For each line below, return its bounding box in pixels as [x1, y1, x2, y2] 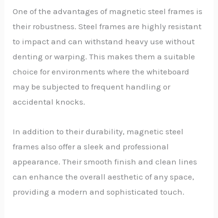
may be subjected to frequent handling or [13, 81, 171, 91]
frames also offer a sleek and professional [13, 141, 169, 151]
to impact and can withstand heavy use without [13, 36, 195, 46]
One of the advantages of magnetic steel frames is [13, 6, 203, 16]
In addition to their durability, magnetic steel [13, 126, 184, 136]
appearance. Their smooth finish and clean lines [13, 156, 198, 166]
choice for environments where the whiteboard [13, 66, 190, 76]
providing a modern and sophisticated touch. [13, 186, 185, 197]
